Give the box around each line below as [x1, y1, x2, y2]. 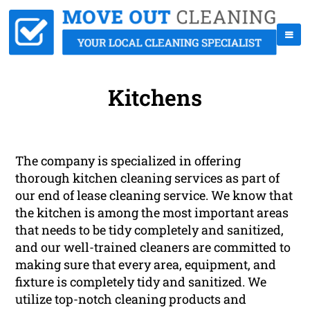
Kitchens [108, 82, 202, 113]
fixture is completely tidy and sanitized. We [15, 273, 267, 291]
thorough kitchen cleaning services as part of [15, 170, 280, 187]
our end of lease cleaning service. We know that [15, 187, 293, 204]
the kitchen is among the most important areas [15, 204, 289, 221]
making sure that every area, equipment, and [15, 256, 277, 273]
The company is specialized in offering [15, 152, 241, 170]
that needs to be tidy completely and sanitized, [15, 221, 284, 239]
